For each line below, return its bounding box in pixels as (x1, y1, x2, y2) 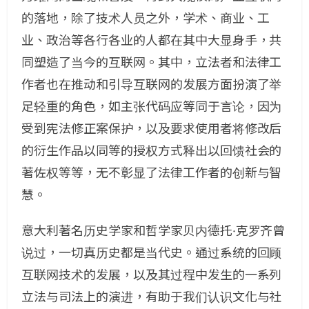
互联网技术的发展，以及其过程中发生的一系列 (21, 268, 282, 282)
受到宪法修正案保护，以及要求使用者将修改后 (21, 121, 282, 136)
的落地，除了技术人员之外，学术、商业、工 (21, 11, 270, 26)
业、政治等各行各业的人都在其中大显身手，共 (21, 33, 282, 48)
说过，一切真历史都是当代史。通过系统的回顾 (21, 246, 282, 260)
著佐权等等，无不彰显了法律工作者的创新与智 (21, 166, 282, 180)
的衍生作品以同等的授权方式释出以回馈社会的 (21, 143, 282, 158)
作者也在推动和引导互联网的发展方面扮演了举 (21, 77, 282, 92)
